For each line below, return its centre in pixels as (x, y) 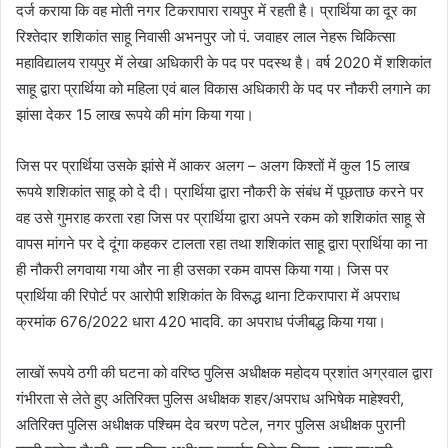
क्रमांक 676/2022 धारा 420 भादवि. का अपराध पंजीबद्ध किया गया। (201, 322)
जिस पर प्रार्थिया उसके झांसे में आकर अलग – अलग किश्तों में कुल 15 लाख (213, 166)
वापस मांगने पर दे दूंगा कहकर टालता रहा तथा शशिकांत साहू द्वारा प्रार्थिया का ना (221, 244)
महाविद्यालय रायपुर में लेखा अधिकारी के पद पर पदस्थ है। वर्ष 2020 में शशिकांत (223, 63)
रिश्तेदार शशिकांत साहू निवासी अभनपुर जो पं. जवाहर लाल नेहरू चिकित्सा (205, 37)
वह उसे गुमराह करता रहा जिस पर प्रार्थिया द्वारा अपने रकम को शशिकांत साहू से (220, 218)
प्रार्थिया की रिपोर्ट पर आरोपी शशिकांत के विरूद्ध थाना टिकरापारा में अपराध (208, 296)
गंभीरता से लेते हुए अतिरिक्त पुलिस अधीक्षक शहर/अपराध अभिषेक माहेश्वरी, (210, 399)
